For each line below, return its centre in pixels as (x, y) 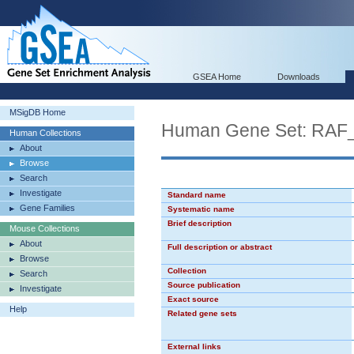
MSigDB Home (38, 112)
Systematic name (201, 209)
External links (194, 346)
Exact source (193, 299)
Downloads (299, 77)
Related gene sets (202, 313)
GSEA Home (217, 77)
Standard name (197, 195)
